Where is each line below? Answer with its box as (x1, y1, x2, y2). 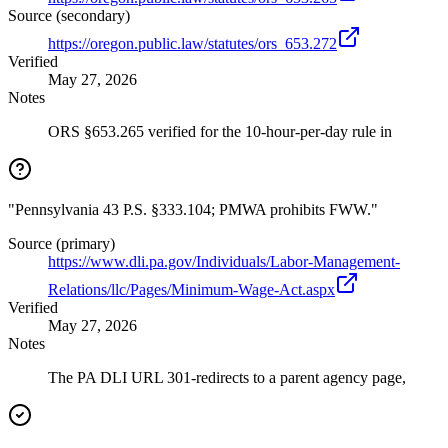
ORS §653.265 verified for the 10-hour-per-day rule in (48, 123, 392, 141)
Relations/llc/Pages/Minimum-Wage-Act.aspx (48, 281, 335, 299)
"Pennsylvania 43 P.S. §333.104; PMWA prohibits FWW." (8, 201, 378, 219)
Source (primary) (8, 235, 115, 253)
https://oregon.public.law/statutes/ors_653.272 (48, 35, 337, 53)
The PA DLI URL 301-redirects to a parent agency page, (48, 369, 406, 387)
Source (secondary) (8, 7, 130, 25)
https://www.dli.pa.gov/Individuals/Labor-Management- (48, 253, 400, 271)
